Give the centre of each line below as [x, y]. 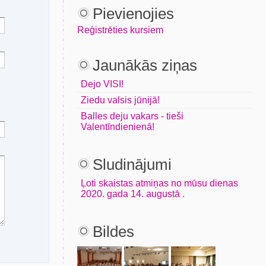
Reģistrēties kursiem [120, 30]
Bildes [113, 232]
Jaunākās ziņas [145, 65]
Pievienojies [133, 14]
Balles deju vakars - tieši [132, 116]
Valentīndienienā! [118, 127]
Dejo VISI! [102, 84]
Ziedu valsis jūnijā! [120, 100]
